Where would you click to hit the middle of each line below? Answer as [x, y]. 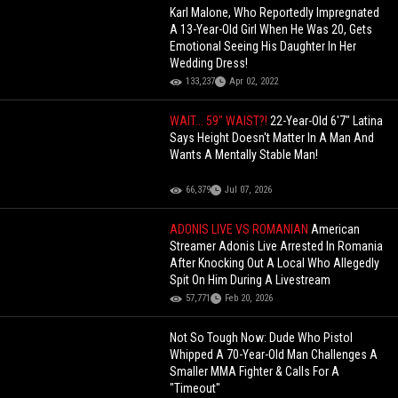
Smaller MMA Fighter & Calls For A [255, 372]
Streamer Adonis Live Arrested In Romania [277, 247]
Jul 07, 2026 [249, 190]
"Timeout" [195, 389]
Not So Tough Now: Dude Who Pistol [262, 338]
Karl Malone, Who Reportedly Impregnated [275, 13]
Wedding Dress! [209, 64]
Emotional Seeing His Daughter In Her [263, 47]
